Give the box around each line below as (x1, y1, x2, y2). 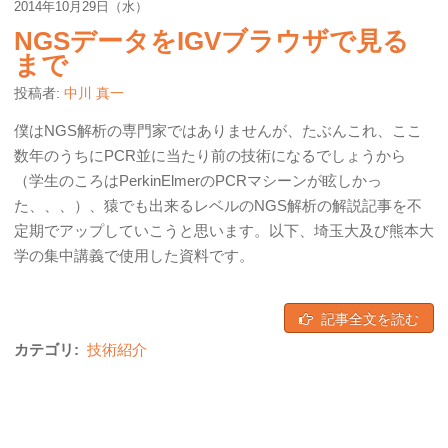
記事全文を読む (321, 308, 419, 328)
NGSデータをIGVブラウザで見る (14, 27, 409, 55)
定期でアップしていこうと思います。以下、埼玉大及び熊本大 (14, 222, 434, 239)
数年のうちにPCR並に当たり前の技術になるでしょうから (14, 147, 406, 164)
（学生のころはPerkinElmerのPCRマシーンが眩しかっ (14, 172, 382, 189)
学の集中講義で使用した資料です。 (14, 247, 254, 264)
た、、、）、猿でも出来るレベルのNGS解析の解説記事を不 (14, 197, 422, 214)
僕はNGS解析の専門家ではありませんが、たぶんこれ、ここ (14, 122, 422, 139)
